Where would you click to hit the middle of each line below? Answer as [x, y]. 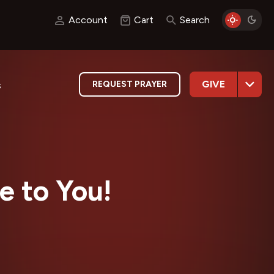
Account [88, 20]
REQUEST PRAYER [129, 84]
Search [195, 20]
